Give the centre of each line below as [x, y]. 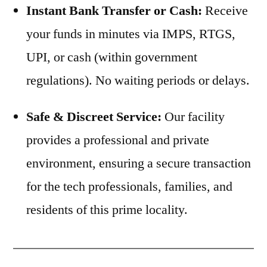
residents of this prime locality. [107, 209]
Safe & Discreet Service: [94, 117]
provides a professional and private [118, 140]
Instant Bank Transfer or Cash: [114, 10]
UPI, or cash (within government [112, 57]
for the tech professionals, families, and [129, 186]
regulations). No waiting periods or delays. [138, 80]
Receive [225, 10]
